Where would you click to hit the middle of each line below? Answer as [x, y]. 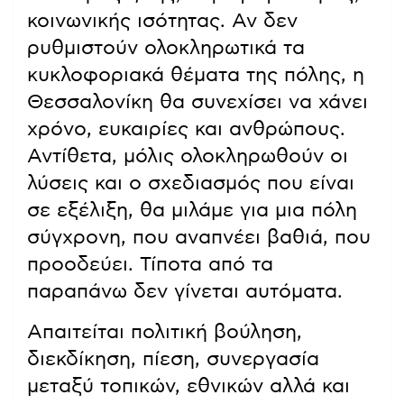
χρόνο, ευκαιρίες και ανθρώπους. [186, 129]
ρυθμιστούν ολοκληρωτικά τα [166, 48]
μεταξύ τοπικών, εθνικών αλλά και [188, 386]
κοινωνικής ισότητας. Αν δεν [162, 21]
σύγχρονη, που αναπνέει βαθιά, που [199, 238]
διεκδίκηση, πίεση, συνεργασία [173, 359]
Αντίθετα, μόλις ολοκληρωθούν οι [188, 156]
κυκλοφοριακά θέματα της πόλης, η [196, 75]
